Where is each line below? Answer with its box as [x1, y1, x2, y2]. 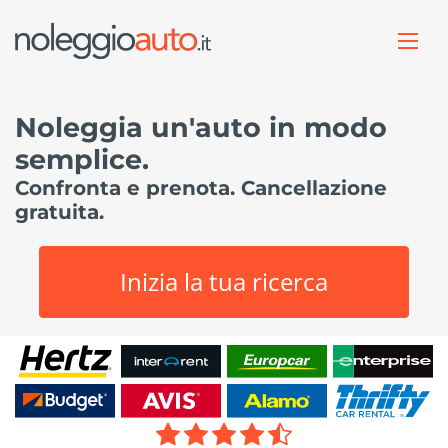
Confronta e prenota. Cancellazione [15, 176, 387, 200]
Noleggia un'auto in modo [15, 111, 387, 144]
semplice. [15, 143, 149, 176]
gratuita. [15, 200, 104, 224]
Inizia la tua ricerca [120, 265, 328, 298]
